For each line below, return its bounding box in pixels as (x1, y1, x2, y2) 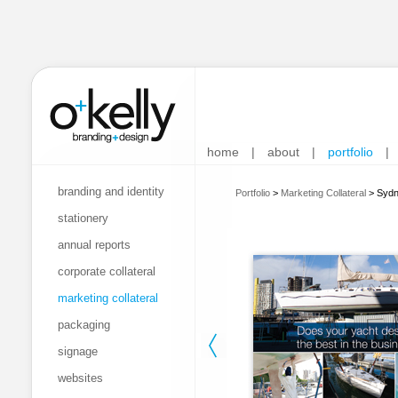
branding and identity (58, 185, 164, 198)
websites (58, 371, 103, 385)
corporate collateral (58, 265, 155, 278)
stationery (58, 211, 108, 225)
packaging (58, 318, 110, 331)
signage (58, 345, 98, 358)
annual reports (58, 238, 131, 251)
